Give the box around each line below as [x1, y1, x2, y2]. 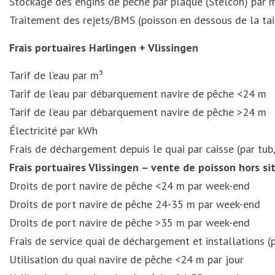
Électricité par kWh [9, 123, 98, 137]
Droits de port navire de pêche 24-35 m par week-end [9, 197, 260, 211]
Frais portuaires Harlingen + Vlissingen [9, 41, 198, 55]
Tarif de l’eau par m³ [9, 68, 106, 82]
